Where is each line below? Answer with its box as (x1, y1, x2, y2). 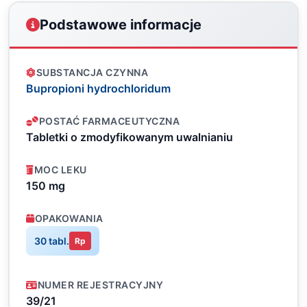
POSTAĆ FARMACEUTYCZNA (38, 115, 180, 127)
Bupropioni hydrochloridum (26, 82, 171, 95)
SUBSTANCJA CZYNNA (36, 66, 148, 78)
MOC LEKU (34, 164, 87, 175)
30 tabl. (34, 234, 69, 247)
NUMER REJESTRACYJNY (37, 279, 163, 291)
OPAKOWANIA (34, 212, 103, 224)
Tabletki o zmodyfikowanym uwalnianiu (26, 130, 233, 144)
